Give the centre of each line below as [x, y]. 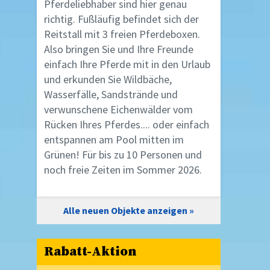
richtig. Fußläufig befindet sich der [121, 19]
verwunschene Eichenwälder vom [118, 110]
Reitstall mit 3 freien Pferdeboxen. [122, 34]
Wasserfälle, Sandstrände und [111, 95]
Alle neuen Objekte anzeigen [125, 211]
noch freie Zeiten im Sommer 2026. [123, 170]
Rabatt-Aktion [90, 252]
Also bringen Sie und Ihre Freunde [119, 49]
